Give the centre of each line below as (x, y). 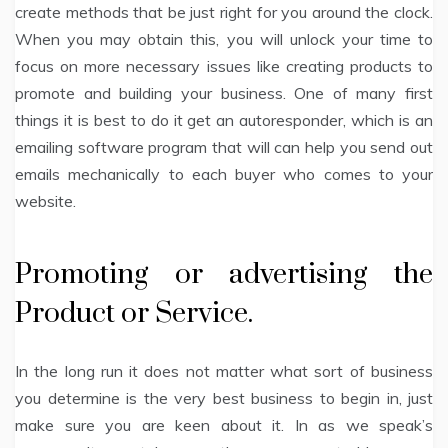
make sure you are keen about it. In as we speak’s (224, 424)
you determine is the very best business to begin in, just (224, 397)
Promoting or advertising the (224, 274)
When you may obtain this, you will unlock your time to (224, 38)
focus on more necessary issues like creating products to (224, 65)
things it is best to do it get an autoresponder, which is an (224, 119)
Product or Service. (134, 313)
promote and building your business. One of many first (224, 92)
